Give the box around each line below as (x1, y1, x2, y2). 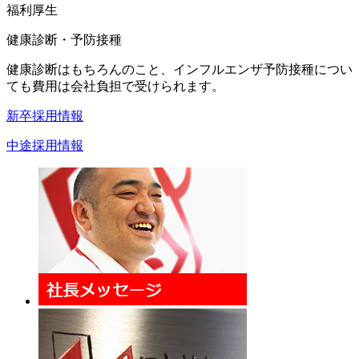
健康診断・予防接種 (6, 32, 122, 46)
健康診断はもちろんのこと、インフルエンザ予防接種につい (6, 62, 353, 76)
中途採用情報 (6, 138, 83, 152)
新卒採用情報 (6, 108, 83, 123)
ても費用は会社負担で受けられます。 (6, 79, 224, 93)
